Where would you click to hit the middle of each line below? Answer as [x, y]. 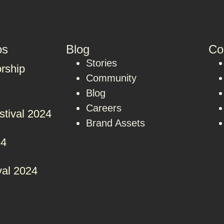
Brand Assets [115, 123]
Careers [104, 108]
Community [111, 78]
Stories [101, 63]
